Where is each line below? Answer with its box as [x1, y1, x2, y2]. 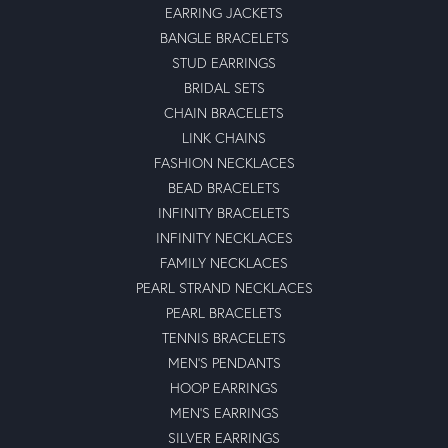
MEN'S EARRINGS [169, 402, 279, 422]
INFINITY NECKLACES [155, 227, 293, 247]
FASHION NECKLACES [153, 152, 295, 172]
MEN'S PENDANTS [167, 352, 281, 372]
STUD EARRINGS [172, 52, 276, 72]
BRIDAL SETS [183, 77, 265, 97]
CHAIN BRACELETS [164, 102, 284, 122]
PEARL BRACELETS [166, 302, 282, 322]
